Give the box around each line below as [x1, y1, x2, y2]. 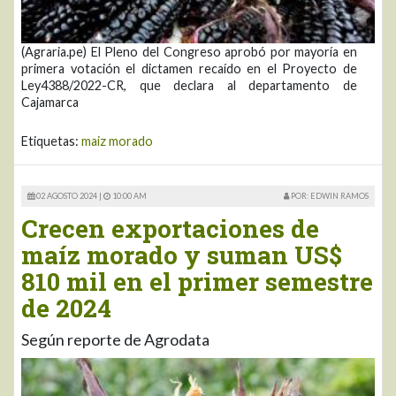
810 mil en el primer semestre [21, 264, 373, 298]
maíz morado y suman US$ [21, 238, 342, 271]
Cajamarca [21, 94, 79, 110]
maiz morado [81, 133, 153, 148]
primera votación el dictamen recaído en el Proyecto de [21, 60, 357, 76]
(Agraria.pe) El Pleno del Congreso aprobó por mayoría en [21, 43, 357, 59]
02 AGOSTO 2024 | [34, 190, 103, 201]
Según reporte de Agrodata [21, 329, 209, 349]
